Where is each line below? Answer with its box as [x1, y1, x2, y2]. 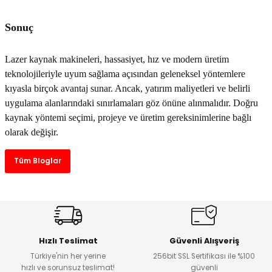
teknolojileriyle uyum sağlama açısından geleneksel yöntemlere [5, 69, 245, 80]
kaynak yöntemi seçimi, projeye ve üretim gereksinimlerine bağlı [5, 112, 251, 123]
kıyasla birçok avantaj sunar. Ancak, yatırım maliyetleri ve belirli [5, 83, 250, 94]
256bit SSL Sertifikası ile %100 [153, 251, 255, 262]
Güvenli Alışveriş [169, 236, 239, 246]
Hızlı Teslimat [38, 236, 98, 246]
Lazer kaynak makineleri [5, 54, 100, 65]
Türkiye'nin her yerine [30, 251, 106, 262]
